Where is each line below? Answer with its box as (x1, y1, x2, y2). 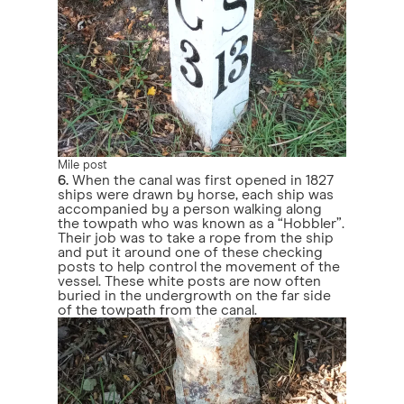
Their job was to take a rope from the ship (58, 231, 334, 245)
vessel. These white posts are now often (58, 274, 321, 289)
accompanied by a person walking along (58, 202, 322, 216)
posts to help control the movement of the (58, 260, 340, 274)
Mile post (58, 160, 107, 171)
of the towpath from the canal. (58, 303, 257, 317)
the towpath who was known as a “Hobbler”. (58, 216, 344, 231)
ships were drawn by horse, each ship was (58, 188, 334, 202)
